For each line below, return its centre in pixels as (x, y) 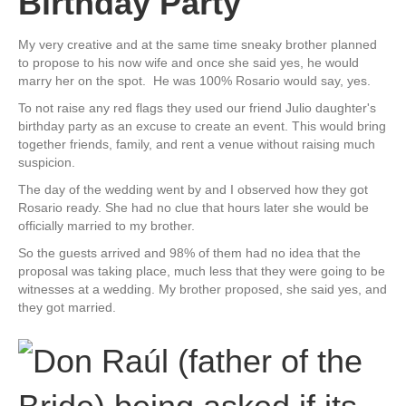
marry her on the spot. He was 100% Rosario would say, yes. (194, 80)
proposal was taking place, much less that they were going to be (202, 271)
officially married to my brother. (106, 225)
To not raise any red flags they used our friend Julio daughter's (197, 107)
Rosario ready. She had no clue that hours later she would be (193, 207)
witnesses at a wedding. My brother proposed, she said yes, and (203, 289)
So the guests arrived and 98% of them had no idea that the (189, 252)
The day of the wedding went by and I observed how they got (193, 189)
